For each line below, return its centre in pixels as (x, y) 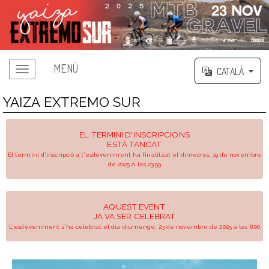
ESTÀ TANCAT (134, 144)
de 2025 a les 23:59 (134, 164)
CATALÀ (230, 71)
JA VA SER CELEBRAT (134, 216)
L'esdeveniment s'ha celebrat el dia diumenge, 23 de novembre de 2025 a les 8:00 (134, 226)
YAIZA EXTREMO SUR (71, 102)
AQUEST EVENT (134, 206)
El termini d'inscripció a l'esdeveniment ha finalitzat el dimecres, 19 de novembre (134, 154)
